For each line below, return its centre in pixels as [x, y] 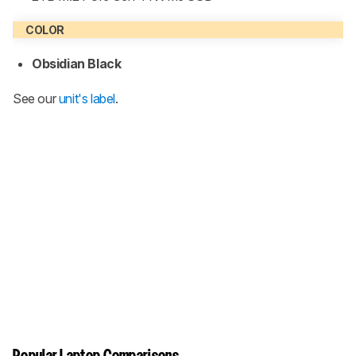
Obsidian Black [77, 64]
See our [36, 99]
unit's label [87, 99]
